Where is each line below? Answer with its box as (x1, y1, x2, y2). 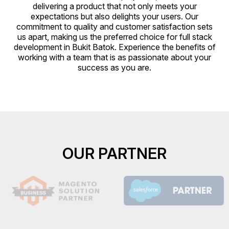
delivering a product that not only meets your (32, 1, 197, 11)
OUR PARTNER (62, 144, 167, 163)
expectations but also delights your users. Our (31, 11, 198, 21)
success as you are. (78, 62, 151, 73)
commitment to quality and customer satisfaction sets (16, 21, 213, 32)
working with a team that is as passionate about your (18, 52, 211, 62)
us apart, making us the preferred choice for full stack (17, 32, 212, 42)
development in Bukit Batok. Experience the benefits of (13, 42, 216, 52)
